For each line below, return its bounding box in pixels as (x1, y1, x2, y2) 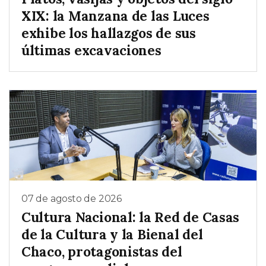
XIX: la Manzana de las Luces (21, 7, 210, 24)
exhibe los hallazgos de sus (21, 24, 196, 42)
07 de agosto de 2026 (21, 192, 122, 204)
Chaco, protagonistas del (21, 243, 182, 261)
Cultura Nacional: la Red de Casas (21, 208, 240, 226)
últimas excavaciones (21, 41, 161, 59)
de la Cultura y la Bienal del (21, 226, 203, 243)
